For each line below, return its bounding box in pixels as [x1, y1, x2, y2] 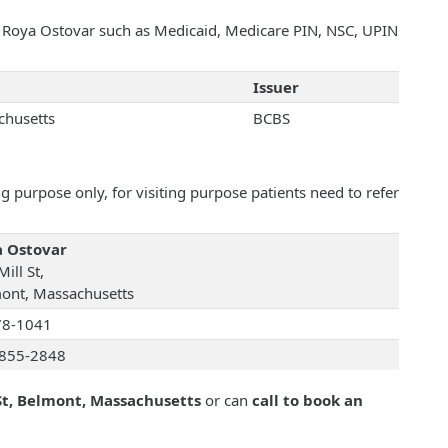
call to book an [252, 390, 363, 411]
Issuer [252, 77, 299, 98]
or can [201, 390, 252, 411]
